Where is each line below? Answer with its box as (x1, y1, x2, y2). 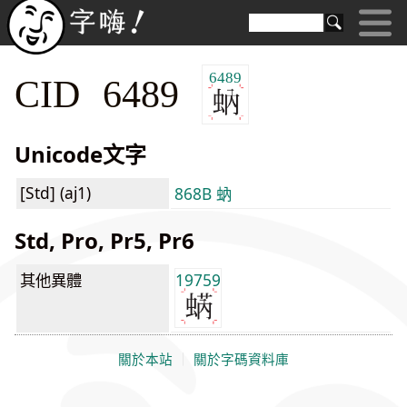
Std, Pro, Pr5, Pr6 (15, 225, 194, 256)
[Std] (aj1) (20, 182, 91, 204)
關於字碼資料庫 (194, 352, 289, 367)
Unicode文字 (15, 139, 146, 170)
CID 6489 (15, 74, 202, 113)
